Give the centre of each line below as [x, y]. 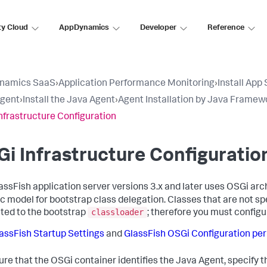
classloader [117, 212]
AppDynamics [84, 28]
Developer [158, 28]
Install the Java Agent [69, 101]
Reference [226, 28]
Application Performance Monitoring [136, 84]
